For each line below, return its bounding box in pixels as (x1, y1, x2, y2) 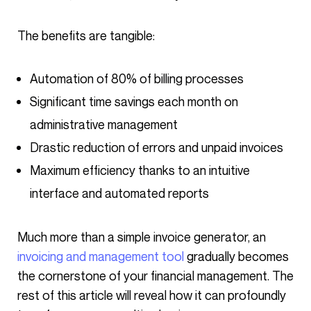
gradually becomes (184, 249, 289, 264)
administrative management (30, 117, 178, 132)
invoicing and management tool (17, 249, 184, 264)
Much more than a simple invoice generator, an (28, 229, 266, 244)
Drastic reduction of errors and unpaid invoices (30, 140, 283, 155)
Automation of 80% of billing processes (30, 71, 244, 86)
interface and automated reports (30, 185, 209, 201)
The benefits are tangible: (26, 28, 155, 43)
